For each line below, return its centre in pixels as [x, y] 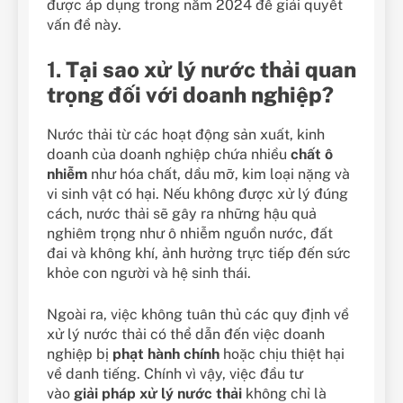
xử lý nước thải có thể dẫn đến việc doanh [186, 335]
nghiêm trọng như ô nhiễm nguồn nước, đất [190, 234]
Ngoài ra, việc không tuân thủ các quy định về [198, 315]
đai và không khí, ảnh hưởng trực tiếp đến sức [199, 254]
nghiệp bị [80, 354]
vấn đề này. [84, 25]
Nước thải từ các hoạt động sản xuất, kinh [186, 135]
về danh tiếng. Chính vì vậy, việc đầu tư [175, 374]
